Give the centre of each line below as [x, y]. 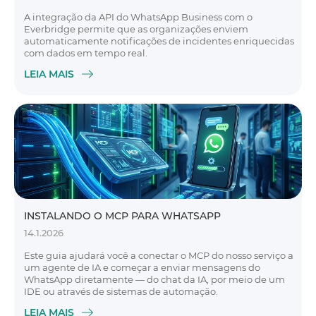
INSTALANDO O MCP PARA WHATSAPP [122, 216]
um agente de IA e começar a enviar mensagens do [142, 267]
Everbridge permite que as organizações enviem [136, 29]
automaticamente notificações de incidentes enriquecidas [159, 41]
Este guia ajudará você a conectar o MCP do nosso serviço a [159, 255]
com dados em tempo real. [86, 53]
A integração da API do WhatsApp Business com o [138, 17]
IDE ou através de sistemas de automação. [121, 291]
